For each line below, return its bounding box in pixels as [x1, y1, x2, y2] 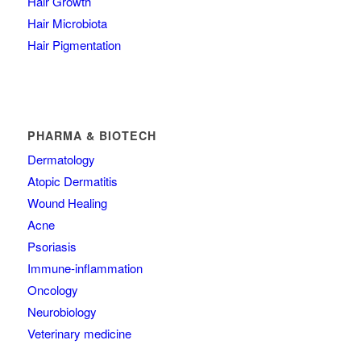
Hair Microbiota [27, 15, 107, 32]
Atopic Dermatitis [27, 172, 118, 190]
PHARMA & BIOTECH [27, 127, 156, 144]
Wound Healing [27, 194, 107, 212]
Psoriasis [27, 238, 77, 255]
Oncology [27, 281, 78, 299]
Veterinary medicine [27, 325, 131, 342]
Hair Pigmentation [27, 36, 121, 54]
